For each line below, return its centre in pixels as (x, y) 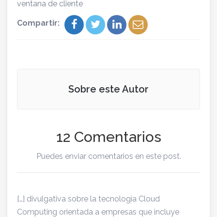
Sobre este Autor (108, 89)
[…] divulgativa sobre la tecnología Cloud (88, 199)
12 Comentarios (108, 137)
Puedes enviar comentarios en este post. (108, 156)
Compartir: (38, 23)
